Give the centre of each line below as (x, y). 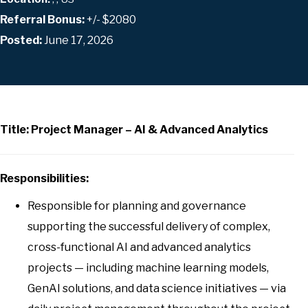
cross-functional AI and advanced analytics (139, 247)
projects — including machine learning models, (148, 268)
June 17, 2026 (79, 40)
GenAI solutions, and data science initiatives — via (157, 288)
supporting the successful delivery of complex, (149, 227)
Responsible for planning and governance (137, 206)
